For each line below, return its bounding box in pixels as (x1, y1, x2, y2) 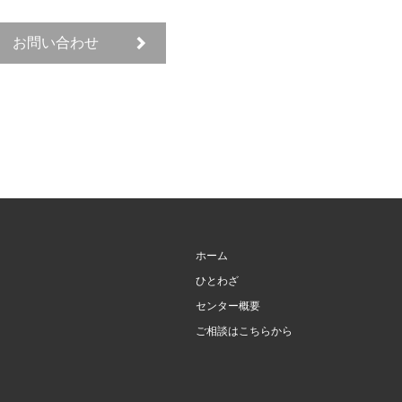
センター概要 (196, 300, 260, 313)
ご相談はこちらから (196, 325, 293, 338)
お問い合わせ (13, 35, 99, 51)
